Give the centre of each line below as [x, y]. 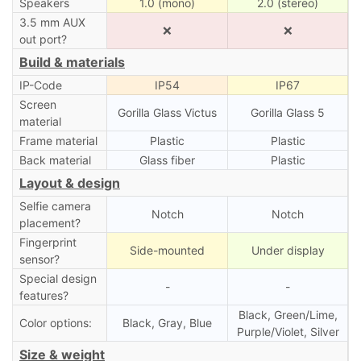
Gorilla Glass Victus [167, 112]
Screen [37, 104]
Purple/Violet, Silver [288, 331]
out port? [43, 39]
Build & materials [72, 62]
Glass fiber [167, 160]
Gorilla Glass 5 [288, 112]
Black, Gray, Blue [167, 322]
